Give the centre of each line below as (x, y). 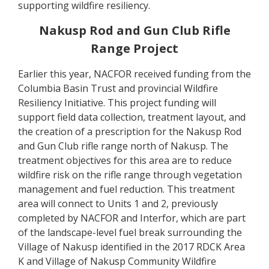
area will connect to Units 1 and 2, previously (118, 204)
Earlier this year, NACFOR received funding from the (134, 74)
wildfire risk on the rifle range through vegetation (130, 175)
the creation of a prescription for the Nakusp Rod (130, 131)
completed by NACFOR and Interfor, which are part (132, 218)
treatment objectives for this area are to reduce (125, 160)
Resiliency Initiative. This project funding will (117, 103)
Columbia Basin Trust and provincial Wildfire (118, 88)
